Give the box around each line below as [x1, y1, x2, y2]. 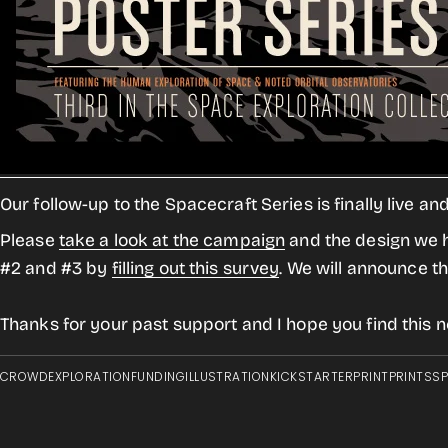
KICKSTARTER [269, 368, 354, 385]
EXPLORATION [48, 368, 131, 385]
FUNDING [130, 368, 186, 385]
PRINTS [388, 368, 433, 385]
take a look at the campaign [58, 230, 286, 251]
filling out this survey [111, 258, 280, 279]
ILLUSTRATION [185, 368, 270, 385]
